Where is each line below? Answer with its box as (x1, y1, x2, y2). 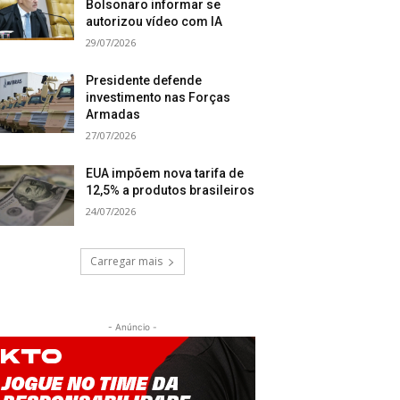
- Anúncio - (107, 321, 157, 333)
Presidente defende (86, 73, 203, 88)
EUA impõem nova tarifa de (86, 166, 245, 181)
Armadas (86, 107, 141, 122)
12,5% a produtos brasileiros (86, 183, 255, 198)
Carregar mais (89, 254, 162, 270)
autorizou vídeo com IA (86, 14, 223, 29)
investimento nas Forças (86, 90, 231, 105)
